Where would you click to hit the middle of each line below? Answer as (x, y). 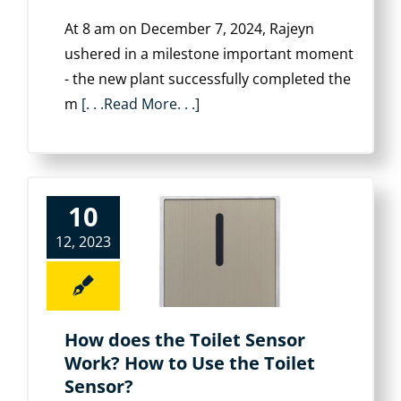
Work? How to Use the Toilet (190, 363)
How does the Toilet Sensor (185, 340)
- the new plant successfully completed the (208, 79)
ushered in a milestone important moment (209, 54)
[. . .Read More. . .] (141, 104)
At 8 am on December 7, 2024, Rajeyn (189, 29)
